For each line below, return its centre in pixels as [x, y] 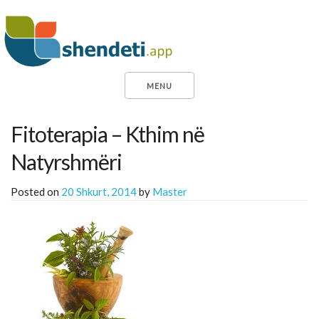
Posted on [36, 192]
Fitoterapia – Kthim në [108, 134]
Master [170, 192]
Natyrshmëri [66, 162]
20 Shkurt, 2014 [99, 192]
